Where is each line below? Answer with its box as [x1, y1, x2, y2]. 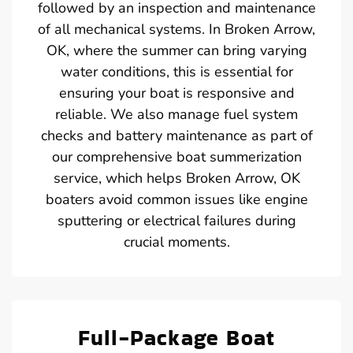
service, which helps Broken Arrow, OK [53, 168, 300, 188]
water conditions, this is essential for [60, 61, 293, 81]
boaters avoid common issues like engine [45, 189, 308, 209]
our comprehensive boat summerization [51, 147, 302, 166]
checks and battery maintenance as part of [40, 125, 313, 145]
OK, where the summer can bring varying [46, 40, 307, 60]
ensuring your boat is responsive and [58, 83, 295, 102]
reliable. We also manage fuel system [55, 104, 298, 124]
